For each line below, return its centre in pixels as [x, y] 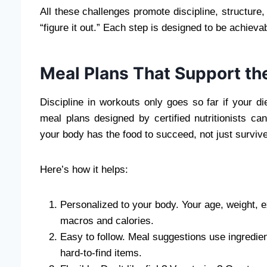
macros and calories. [107, 221]
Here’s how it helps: [84, 169]
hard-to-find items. [101, 253]
